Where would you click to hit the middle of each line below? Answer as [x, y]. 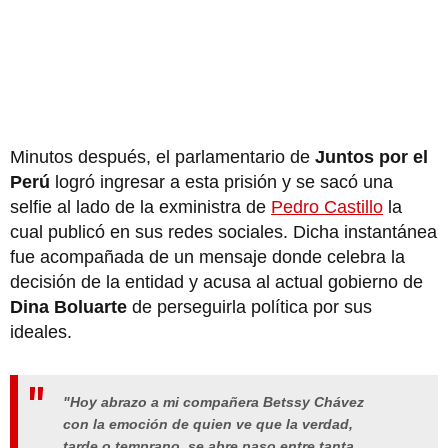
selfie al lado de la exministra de [140, 206]
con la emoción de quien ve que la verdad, [208, 424]
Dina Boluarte [68, 306]
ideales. [41, 331]
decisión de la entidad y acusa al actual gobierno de [216, 281]
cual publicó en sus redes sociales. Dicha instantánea [223, 231]
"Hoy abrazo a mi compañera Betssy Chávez [213, 402]
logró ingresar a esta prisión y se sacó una [221, 181]
